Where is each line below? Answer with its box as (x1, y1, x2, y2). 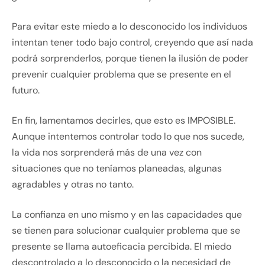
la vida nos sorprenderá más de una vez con (12, 146, 202, 159)
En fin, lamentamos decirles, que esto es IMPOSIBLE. (12, 114, 235, 127)
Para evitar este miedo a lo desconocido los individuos (12, 20, 247, 33)
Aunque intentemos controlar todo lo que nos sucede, (12, 130, 244, 143)
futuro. (12, 84, 40, 97)
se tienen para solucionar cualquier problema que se (12, 224, 240, 237)
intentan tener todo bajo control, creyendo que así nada (12, 36, 253, 49)
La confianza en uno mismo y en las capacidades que (12, 208, 242, 221)
